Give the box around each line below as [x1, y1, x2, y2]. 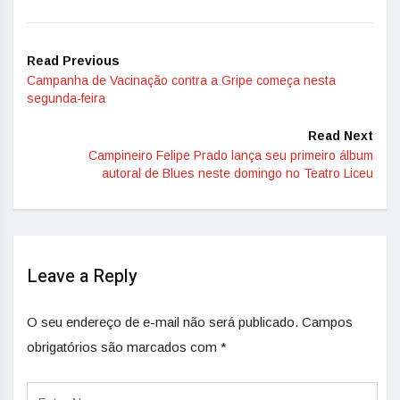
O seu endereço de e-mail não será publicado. [27, 314, 298, 329]
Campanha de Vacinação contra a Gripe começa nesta [27, 73, 336, 87]
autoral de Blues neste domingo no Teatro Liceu [102, 166, 373, 180]
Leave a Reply [27, 263, 137, 289]
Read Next [308, 129, 373, 143]
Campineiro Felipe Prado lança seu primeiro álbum [88, 148, 373, 162]
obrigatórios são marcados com [27, 339, 221, 354]
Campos [302, 314, 353, 329]
